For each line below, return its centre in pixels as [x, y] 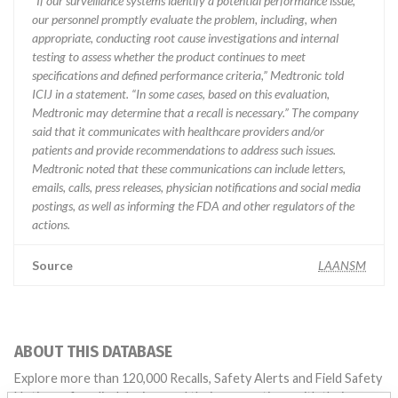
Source [52, 265]
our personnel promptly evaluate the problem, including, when [184, 19]
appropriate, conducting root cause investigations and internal [185, 38]
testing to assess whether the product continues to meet [169, 56]
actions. [51, 224]
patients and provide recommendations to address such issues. [184, 150]
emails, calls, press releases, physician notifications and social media [196, 187]
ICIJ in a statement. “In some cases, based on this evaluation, [181, 94]
